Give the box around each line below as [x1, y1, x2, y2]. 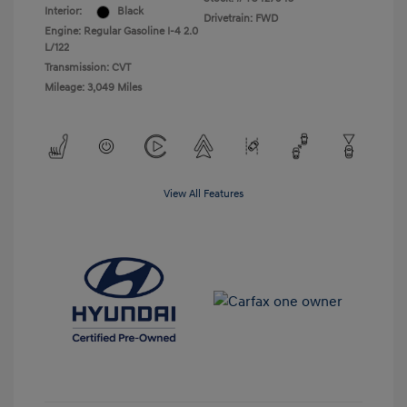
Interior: [45, 5, 82, 19]
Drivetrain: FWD [203, 12, 278, 26]
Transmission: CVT [45, 61, 131, 75]
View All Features [164, 187, 243, 202]
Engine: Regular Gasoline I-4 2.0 [45, 25, 198, 39]
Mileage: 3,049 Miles [45, 81, 142, 95]
